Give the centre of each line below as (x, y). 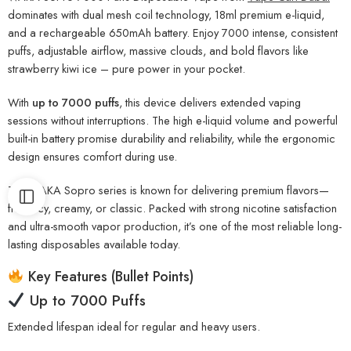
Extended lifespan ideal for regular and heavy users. (134, 326)
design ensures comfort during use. (92, 156)
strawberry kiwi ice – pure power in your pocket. (127, 69)
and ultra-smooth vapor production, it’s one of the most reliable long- (175, 226)
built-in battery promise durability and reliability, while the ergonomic (172, 138)
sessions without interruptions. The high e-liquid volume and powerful (173, 120)
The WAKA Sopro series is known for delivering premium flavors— (168, 190)
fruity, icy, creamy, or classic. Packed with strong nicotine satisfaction (172, 208)
